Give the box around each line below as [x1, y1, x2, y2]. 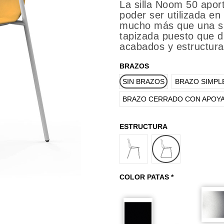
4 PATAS [133, 137, 160, 145]
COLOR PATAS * [119, 172, 173, 181]
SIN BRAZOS [122, 77, 164, 85]
